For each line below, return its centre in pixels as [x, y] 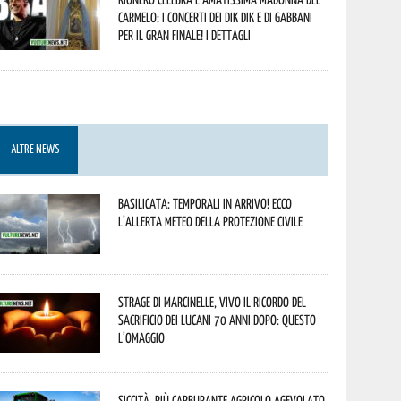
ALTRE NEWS [36, 150]
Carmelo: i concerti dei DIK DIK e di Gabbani [216, 17]
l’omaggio [142, 337]
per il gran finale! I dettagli [185, 35]
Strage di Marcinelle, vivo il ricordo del [213, 302]
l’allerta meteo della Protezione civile [211, 221]
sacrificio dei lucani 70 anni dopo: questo [218, 320]
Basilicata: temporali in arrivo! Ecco [205, 203]
